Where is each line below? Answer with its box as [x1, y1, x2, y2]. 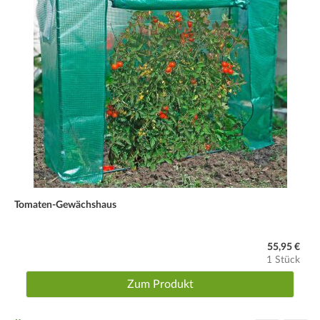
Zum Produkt [126, 278, 194, 290]
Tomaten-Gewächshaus [14, 199, 116, 210]
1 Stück [266, 254, 300, 265]
